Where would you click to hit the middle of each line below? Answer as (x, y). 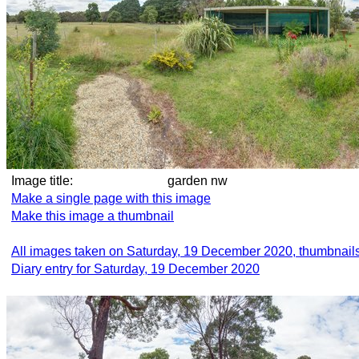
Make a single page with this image (111, 198)
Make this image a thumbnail (93, 216)
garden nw (212, 181)
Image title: (42, 181)
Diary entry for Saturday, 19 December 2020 (135, 269)
